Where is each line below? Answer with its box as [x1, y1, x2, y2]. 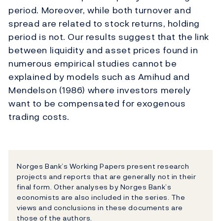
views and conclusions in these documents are [17, 202, 183, 213]
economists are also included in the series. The [17, 192, 185, 203]
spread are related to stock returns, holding [8, 17, 200, 31]
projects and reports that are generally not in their [17, 171, 196, 182]
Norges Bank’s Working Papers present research [17, 161, 189, 172]
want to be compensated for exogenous [8, 97, 186, 110]
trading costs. [8, 110, 70, 124]
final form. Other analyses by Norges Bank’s [17, 182, 172, 192]
